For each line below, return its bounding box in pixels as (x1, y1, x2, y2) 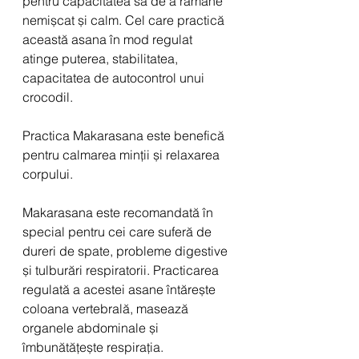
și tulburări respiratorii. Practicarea (22, 261, 222, 278)
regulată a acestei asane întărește (22, 280, 219, 297)
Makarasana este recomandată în (22, 204, 216, 220)
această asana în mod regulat (22, 30, 196, 47)
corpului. (22, 165, 73, 182)
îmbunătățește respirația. (22, 338, 163, 355)
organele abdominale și (22, 319, 162, 336)
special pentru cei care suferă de (22, 223, 215, 240)
